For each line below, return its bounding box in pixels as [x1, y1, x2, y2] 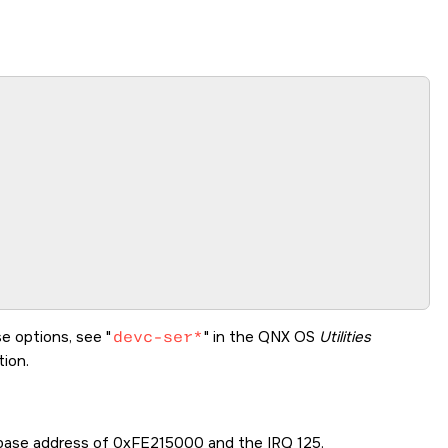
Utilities [319, 327, 371, 347]
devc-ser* [112, 327, 203, 347]
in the [209, 327, 258, 347]
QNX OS [258, 327, 315, 347]
